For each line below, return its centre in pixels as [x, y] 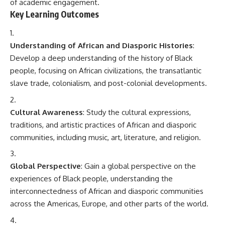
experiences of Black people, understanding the [91, 179]
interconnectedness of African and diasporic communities [107, 191]
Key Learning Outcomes [54, 14]
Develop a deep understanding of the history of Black [101, 58]
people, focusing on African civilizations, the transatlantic [106, 71]
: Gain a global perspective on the [138, 166]
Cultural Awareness [46, 112]
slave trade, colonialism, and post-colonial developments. [108, 83]
